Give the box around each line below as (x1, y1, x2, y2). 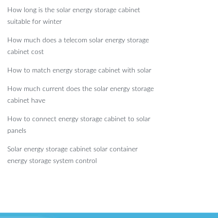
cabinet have (7, 97, 45, 105)
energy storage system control (7, 158, 97, 165)
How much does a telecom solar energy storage (7, 37, 149, 44)
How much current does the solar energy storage (7, 86, 154, 93)
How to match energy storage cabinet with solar (7, 67, 151, 74)
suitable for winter (7, 18, 62, 26)
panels (7, 127, 26, 135)
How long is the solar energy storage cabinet (7, 7, 140, 14)
